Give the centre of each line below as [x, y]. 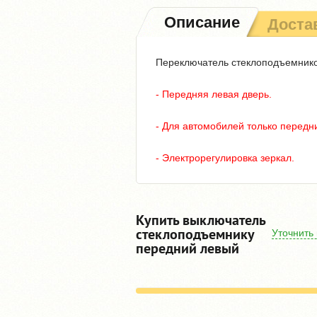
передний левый [188, 248]
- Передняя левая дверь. [214, 94]
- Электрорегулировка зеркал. [225, 158]
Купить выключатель [201, 220]
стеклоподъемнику [195, 234]
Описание [202, 22]
